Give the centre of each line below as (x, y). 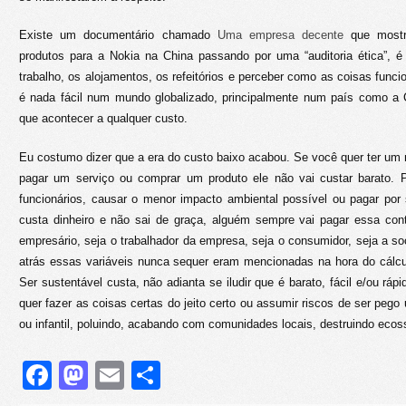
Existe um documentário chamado (118, 35)
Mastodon (152, 375)
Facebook (116, 375)
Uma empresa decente (280, 35)
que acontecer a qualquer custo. (103, 118)
